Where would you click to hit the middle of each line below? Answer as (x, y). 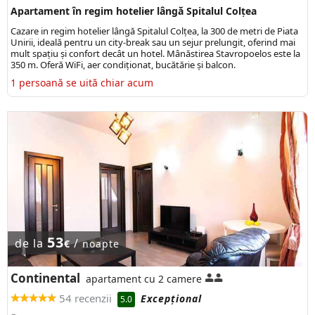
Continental (45, 278)
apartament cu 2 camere (144, 278)
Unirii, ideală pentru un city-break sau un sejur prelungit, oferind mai (153, 42)
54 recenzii (85, 298)
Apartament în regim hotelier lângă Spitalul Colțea (134, 11)
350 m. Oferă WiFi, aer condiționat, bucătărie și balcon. (123, 64)
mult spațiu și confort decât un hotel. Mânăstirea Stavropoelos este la (155, 53)
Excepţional (171, 299)
